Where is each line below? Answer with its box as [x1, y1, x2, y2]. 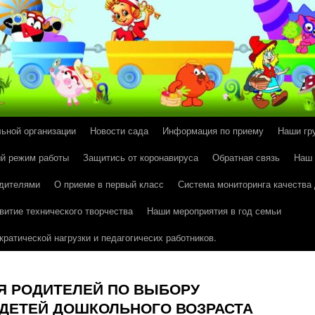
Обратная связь [212, 150, 280, 164]
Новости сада [90, 124, 148, 137]
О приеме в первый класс [54, 177, 164, 191]
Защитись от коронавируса [83, 150, 198, 164]
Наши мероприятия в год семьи [147, 204, 281, 217]
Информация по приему [162, 124, 264, 137]
